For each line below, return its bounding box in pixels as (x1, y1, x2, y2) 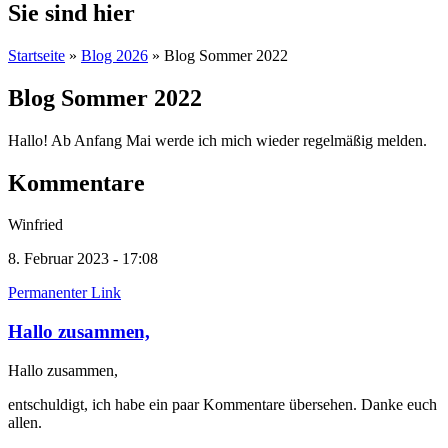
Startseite (8, 46, 65, 64)
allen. (8, 413, 42, 431)
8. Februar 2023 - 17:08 (8, 250, 158, 268)
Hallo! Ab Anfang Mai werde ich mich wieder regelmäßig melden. (8, 131, 427, 149)
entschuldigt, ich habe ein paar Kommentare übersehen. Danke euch (8, 395, 437, 413)
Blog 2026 (81, 46, 148, 64)
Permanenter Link (8, 284, 121, 302)
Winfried (8, 216, 63, 234)
